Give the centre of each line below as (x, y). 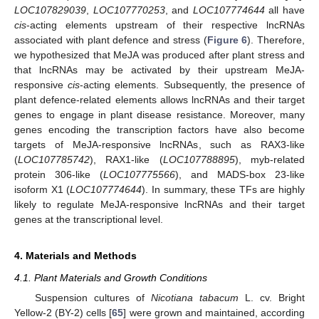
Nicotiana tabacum (194, 298)
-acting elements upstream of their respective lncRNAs (166, 25)
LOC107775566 (139, 175)
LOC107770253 (129, 10)
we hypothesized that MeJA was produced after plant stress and (159, 55)
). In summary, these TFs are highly (223, 190)
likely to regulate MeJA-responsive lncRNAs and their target (159, 205)
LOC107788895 (199, 160)
